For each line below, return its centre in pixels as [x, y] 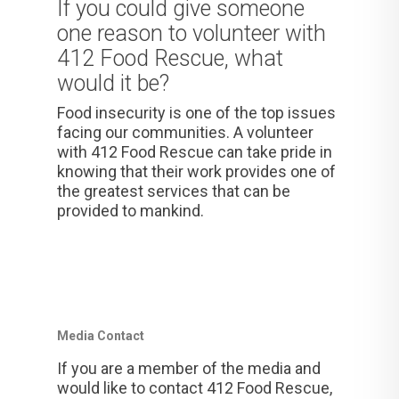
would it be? [114, 83]
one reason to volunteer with [192, 33]
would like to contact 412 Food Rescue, [195, 388]
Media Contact [101, 336]
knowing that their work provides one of [197, 171]
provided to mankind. [131, 211]
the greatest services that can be [174, 191]
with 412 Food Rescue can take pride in [195, 152]
